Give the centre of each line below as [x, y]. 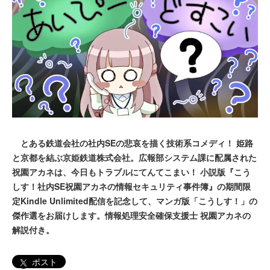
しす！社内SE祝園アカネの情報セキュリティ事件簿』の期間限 [131, 187]
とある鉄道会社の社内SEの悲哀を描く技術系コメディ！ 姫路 [133, 143]
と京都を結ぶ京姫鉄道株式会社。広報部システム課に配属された [134, 158]
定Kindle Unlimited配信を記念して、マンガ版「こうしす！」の [135, 201]
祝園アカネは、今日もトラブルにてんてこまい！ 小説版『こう [131, 172]
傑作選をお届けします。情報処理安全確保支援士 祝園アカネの [131, 215]
